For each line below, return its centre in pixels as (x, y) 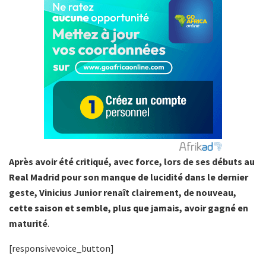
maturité (28, 224)
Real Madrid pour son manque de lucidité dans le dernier (129, 177)
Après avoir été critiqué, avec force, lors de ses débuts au (132, 162)
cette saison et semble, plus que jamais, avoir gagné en (129, 208)
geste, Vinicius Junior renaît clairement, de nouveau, (123, 193)
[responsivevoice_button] (61, 248)
